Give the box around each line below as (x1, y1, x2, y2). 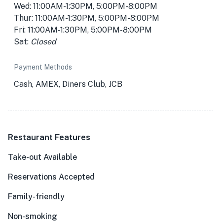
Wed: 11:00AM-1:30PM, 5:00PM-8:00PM (14, 1, 157, 11)
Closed (31, 37, 56, 46)
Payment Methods (14, 63, 72, 71)
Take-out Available (8, 152, 77, 162)
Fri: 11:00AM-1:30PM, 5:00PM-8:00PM (14, 25, 152, 35)
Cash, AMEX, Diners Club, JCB (14, 79, 122, 89)
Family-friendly (8, 192, 65, 201)
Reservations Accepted (8, 172, 95, 182)
